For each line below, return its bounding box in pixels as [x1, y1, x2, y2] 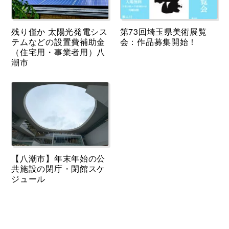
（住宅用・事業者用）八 [11, 46, 106, 58]
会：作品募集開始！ [120, 36, 197, 48]
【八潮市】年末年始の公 [11, 152, 106, 165]
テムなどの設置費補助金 [11, 36, 106, 48]
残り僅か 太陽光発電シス [11, 26, 108, 38]
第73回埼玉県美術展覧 [120, 26, 207, 38]
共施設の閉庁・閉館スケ [11, 163, 106, 175]
